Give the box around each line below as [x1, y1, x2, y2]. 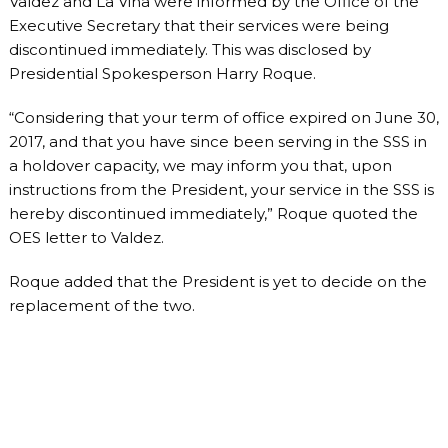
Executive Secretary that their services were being [8, 16, 389, 35]
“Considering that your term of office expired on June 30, [8, 108, 439, 127]
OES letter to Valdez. [8, 228, 164, 247]
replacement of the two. [8, 296, 195, 315]
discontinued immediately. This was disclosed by [8, 40, 371, 59]
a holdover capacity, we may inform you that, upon [8, 156, 392, 175]
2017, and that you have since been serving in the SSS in [8, 132, 427, 151]
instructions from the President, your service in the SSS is [8, 180, 434, 199]
